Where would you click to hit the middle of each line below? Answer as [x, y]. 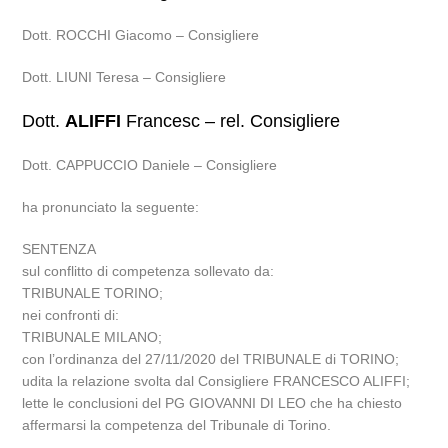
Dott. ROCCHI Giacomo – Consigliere [141, 35]
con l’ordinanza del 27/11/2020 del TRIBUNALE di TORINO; [211, 359]
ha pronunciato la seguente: [111, 207]
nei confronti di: [71, 315]
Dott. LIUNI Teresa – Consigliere [124, 77]
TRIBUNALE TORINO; [93, 293]
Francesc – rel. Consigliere [231, 121]
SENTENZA [59, 249]
